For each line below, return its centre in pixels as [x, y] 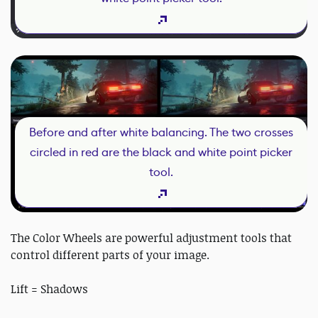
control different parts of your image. [110, 254]
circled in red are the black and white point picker [161, 152]
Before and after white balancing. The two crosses [161, 132]
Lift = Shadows [51, 289]
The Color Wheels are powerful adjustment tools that [151, 237]
